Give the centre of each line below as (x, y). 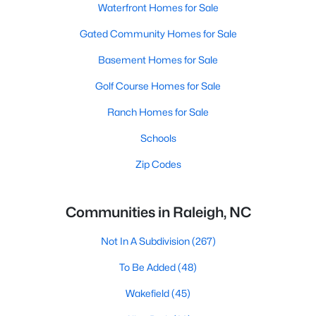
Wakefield (148, 293)
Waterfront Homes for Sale (158, 7)
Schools (158, 138)
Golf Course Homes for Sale (158, 86)
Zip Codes (158, 164)
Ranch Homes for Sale (158, 112)
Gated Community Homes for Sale (158, 34)
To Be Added (148, 267)
